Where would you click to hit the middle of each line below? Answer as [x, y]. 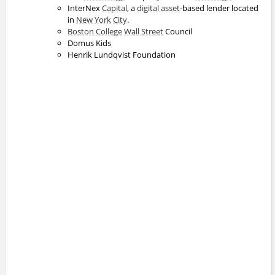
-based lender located [219, 8]
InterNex [85, 8]
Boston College [95, 31]
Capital [114, 8]
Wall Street [144, 31]
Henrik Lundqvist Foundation [122, 54]
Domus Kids [89, 43]
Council [178, 31]
